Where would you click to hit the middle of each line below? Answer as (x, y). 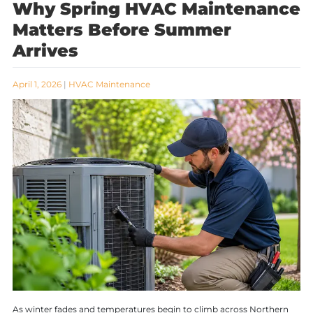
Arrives (45, 51)
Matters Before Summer (122, 30)
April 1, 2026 (37, 84)
